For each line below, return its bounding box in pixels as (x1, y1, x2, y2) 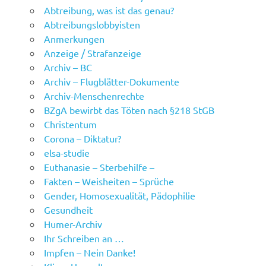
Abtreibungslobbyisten (44, 18, 141, 31)
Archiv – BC (44, 61, 93, 74)
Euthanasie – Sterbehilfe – (44, 161, 155, 173)
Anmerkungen (44, 33, 105, 45)
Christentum (44, 118, 97, 131)
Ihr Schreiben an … (44, 232, 125, 245)
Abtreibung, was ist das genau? (44, 4, 175, 17)
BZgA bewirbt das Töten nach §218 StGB (44, 104, 215, 116)
